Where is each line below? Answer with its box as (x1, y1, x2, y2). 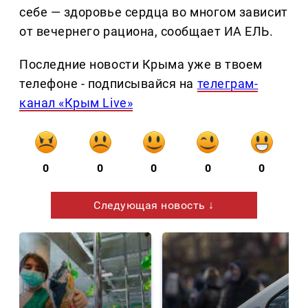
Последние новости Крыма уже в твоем (19, 57, 263, 72)
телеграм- (197, 76, 258, 91)
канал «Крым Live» (19, 96, 133, 111)
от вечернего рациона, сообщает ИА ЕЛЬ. (19, 24, 274, 39)
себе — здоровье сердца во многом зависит (19, 5, 288, 20)
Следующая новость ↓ (93, 199, 214, 212)
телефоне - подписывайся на (19, 76, 197, 91)
